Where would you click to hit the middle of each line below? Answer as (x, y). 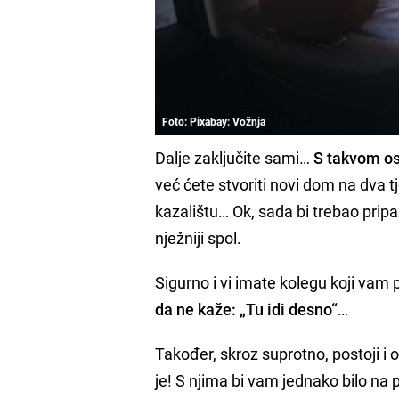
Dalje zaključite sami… (235, 158)
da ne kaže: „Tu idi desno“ (247, 309)
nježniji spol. (199, 238)
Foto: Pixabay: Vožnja (214, 122)
